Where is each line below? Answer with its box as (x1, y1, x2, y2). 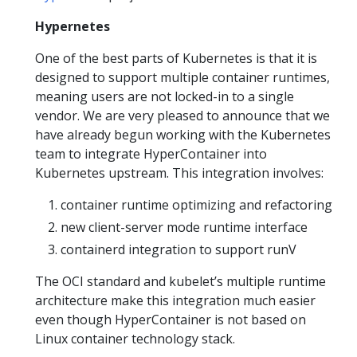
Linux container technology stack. (35, 330, 235, 347)
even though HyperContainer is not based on (35, 311, 306, 328)
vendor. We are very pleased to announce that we (35, 107, 330, 124)
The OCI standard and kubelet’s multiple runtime (35, 273, 326, 290)
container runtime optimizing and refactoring (61, 196, 332, 214)
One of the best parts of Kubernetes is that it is (35, 49, 317, 67)
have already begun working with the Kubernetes (35, 126, 331, 143)
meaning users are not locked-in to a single (35, 88, 294, 105)
